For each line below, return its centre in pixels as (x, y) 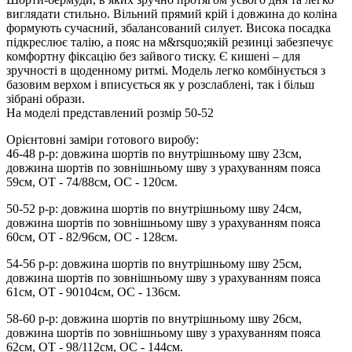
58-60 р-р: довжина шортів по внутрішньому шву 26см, (154, 318)
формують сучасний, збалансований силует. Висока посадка (169, 27)
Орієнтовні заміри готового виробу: (103, 139)
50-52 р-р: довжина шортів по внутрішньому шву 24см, (154, 208)
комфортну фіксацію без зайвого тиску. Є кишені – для (153, 56)
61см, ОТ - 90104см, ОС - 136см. (93, 291)
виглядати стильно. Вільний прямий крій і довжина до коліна (172, 13)
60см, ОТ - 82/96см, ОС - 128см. (92, 236)
